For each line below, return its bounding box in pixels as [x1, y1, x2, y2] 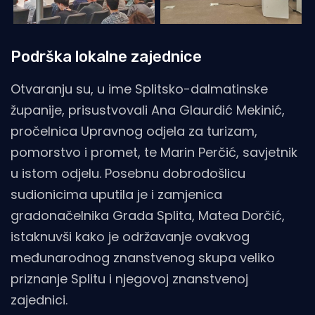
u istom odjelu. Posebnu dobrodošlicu [11, 164, 245, 182]
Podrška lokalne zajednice [11, 46, 202, 66]
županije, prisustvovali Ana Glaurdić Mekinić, [11, 101, 285, 119]
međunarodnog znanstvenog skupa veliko [11, 248, 275, 266]
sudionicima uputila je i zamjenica [11, 185, 222, 203]
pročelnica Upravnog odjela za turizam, [11, 122, 257, 140]
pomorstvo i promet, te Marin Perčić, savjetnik [11, 143, 297, 161]
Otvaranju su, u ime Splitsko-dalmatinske [11, 79, 268, 98]
